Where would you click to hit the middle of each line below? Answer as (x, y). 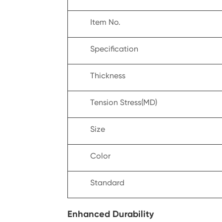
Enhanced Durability (111, 214)
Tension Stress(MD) (124, 103)
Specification (114, 49)
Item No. (106, 22)
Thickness (108, 76)
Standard (108, 183)
